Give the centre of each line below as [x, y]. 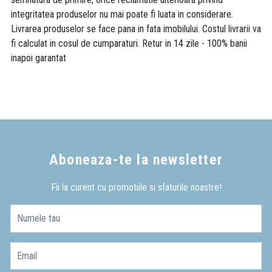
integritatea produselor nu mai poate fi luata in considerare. [122, 15]
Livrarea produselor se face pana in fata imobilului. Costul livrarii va [136, 29]
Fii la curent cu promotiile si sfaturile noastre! [136, 188]
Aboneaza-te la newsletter [136, 160]
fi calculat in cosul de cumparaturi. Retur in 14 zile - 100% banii [129, 44]
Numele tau [38, 219]
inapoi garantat [39, 58]
